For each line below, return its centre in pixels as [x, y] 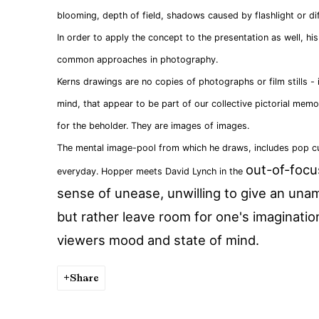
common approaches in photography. [137, 59]
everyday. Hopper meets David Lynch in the [151, 171]
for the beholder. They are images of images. [153, 126]
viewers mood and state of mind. [160, 240]
